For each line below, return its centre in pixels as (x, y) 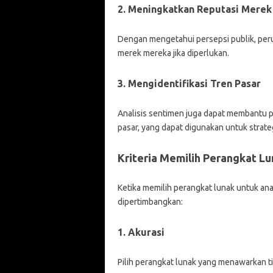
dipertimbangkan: (150, 202)
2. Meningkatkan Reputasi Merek (194, 9)
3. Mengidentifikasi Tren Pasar (189, 83)
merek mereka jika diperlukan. (173, 53)
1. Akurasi (141, 232)
